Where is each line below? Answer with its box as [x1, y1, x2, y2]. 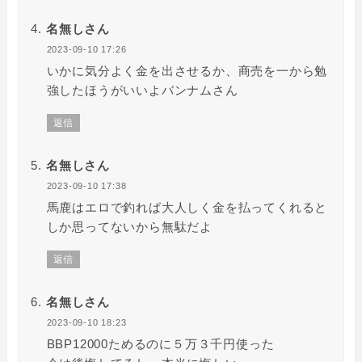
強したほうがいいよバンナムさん [46, 82, 238, 97]
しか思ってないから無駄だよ [46, 219, 213, 234]
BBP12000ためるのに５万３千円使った [46, 336, 275, 351]
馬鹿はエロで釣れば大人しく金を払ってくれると [46, 200, 328, 214]
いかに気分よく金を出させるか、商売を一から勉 [46, 63, 328, 78]
